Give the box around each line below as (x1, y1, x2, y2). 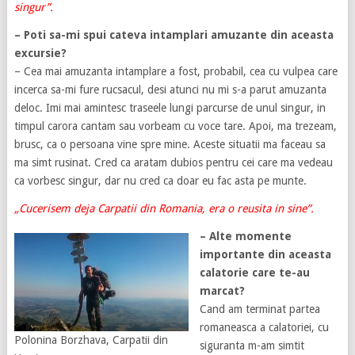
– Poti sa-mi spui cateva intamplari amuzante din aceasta (13, 29, 334, 42)
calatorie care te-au (199, 266, 310, 280)
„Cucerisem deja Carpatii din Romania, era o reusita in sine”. (13, 202, 314, 216)
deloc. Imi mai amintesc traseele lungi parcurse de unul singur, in (13, 101, 326, 115)
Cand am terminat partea (199, 303, 320, 316)
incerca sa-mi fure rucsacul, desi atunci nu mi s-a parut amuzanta (13, 83, 326, 97)
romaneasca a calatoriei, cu (199, 321, 329, 334)
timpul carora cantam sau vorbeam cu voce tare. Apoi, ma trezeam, (13, 120, 337, 133)
